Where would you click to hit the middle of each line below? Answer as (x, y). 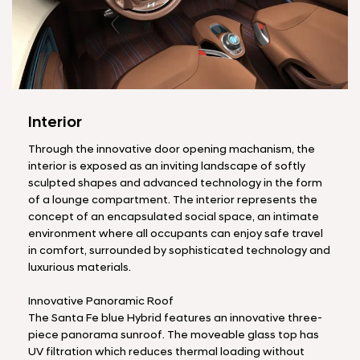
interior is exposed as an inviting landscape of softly (167, 166)
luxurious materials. (80, 268)
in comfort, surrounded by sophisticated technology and (179, 251)
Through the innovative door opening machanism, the (172, 149)
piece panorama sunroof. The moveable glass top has (174, 335)
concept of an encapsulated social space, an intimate (174, 217)
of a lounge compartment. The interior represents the (173, 200)
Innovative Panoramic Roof (101, 301)
